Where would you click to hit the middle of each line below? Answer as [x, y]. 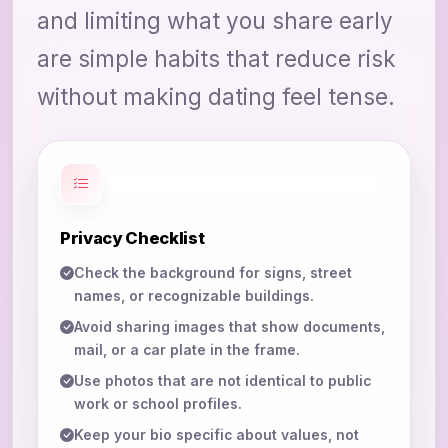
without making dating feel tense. [216, 96]
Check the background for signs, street [213, 272]
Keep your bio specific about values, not [216, 434]
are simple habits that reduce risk [216, 58]
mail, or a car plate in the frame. [187, 349]
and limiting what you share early [215, 20]
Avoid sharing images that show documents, [229, 326]
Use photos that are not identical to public [222, 380]
